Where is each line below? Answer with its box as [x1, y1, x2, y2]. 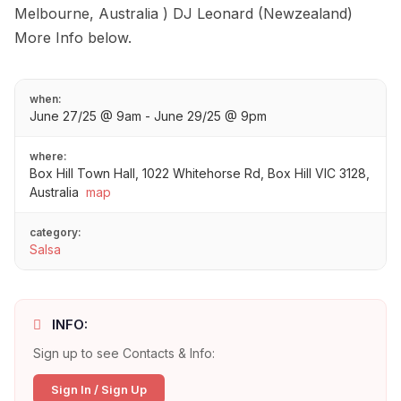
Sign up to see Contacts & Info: [33, 346, 215, 362]
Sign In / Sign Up [51, 382, 147, 397]
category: [30, 226, 81, 240]
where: [30, 149, 67, 164]
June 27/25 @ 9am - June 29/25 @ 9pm [30, 108, 267, 124]
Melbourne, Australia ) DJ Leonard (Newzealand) [14, 4, 353, 23]
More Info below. [14, 29, 132, 47]
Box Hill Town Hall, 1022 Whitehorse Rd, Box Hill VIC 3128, [30, 166, 370, 182]
